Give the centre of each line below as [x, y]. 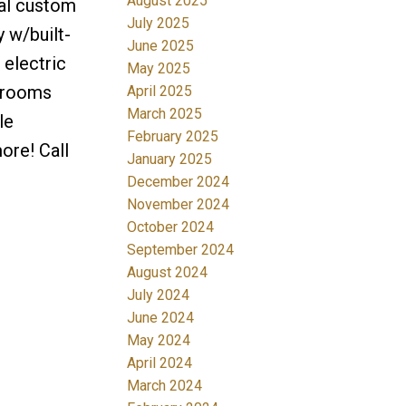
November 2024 [179, 204]
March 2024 [165, 385]
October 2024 [171, 227]
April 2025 [160, 91]
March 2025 [165, 113]
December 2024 [179, 181]
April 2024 [160, 362]
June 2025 [161, 45]
